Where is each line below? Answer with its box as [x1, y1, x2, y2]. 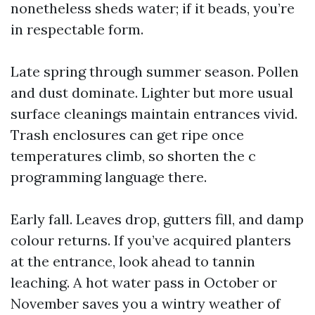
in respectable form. [11, 20, 143, 38]
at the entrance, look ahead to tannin [11, 252, 255, 270]
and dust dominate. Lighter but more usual [11, 84, 293, 101]
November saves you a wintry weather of [11, 295, 281, 312]
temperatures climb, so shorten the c [11, 147, 256, 165]
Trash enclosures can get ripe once [11, 126, 244, 143]
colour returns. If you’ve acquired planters [11, 231, 291, 249]
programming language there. [11, 168, 207, 186]
